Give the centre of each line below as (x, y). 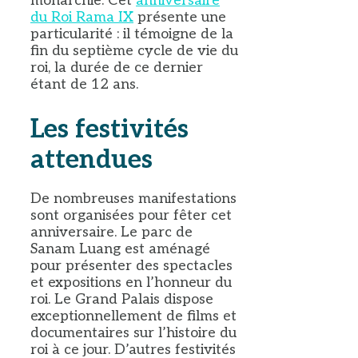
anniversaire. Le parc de (111, 233)
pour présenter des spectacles (131, 266)
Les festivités (109, 129)
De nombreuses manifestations (133, 199)
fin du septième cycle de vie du (134, 51)
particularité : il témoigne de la (132, 34)
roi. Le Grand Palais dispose (122, 300)
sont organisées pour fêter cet (131, 216)
